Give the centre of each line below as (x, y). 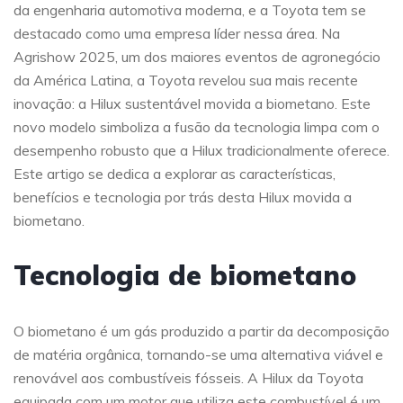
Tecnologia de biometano (185, 276)
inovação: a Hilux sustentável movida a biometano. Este (192, 104)
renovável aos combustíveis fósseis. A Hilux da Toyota (188, 378)
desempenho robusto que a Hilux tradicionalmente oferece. (201, 151)
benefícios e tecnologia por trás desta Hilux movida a (183, 197)
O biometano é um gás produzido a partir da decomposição (201, 331)
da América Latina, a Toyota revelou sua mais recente (186, 81)
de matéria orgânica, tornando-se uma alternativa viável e (198, 355)
